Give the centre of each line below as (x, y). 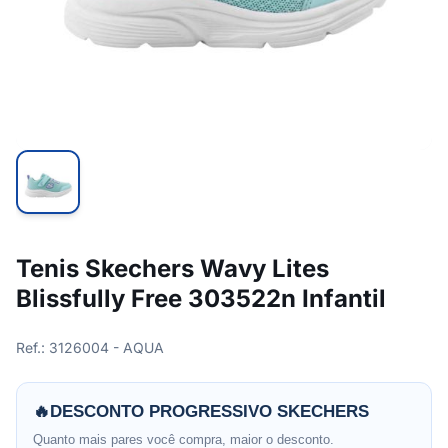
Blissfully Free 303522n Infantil (201, 298)
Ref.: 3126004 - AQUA (90, 347)
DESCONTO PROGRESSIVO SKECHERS (209, 411)
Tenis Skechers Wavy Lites (172, 268)
